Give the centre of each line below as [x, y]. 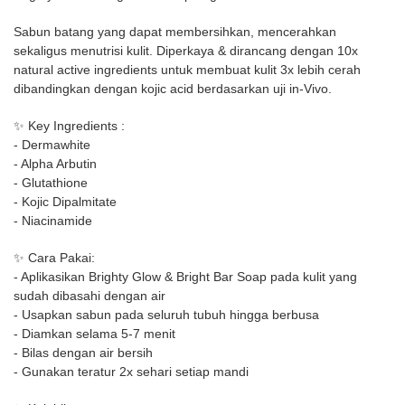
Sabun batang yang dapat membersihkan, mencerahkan [175, 32]
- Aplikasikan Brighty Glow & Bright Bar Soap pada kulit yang [185, 277]
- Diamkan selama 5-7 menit [94, 334]
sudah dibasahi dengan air [89, 296]
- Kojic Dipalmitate [65, 202]
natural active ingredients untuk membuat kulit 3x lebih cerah [187, 70]
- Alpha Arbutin [55, 164]
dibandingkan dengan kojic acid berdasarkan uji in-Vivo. [173, 89]
